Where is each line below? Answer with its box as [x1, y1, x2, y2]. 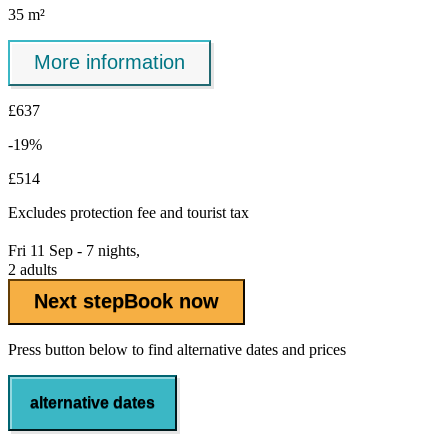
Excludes [8, 203, 70, 221]
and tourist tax [156, 203, 249, 221]
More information [34, 51, 185, 74]
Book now [124, 290, 219, 313]
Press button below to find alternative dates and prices [8, 340, 346, 358]
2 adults [8, 260, 57, 278]
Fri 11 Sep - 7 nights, [8, 241, 140, 259]
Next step [34, 290, 124, 313]
